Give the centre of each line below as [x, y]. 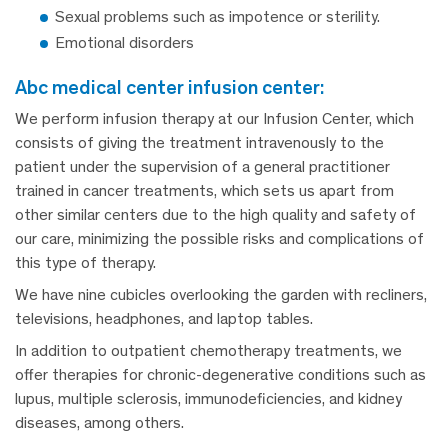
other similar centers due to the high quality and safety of [215, 215]
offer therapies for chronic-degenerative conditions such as [220, 375]
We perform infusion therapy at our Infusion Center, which [214, 119]
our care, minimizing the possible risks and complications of [219, 239]
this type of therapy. [85, 263]
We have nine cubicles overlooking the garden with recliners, [221, 295]
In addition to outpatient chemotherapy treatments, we [208, 351]
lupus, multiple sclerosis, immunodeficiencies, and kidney [208, 399]
